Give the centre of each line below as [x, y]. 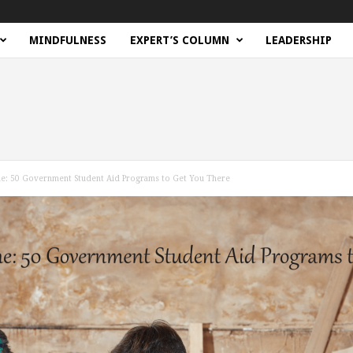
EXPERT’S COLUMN [179, 40]
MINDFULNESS [67, 40]
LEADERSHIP [298, 40]
